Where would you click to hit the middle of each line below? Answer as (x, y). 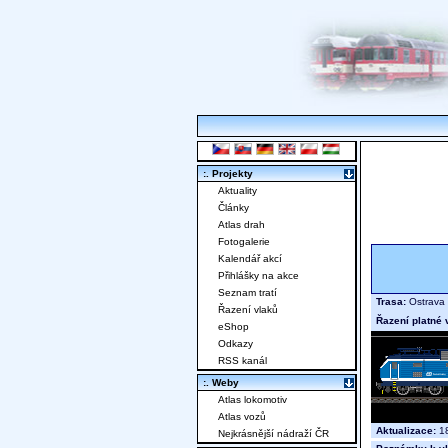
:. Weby (221, 383)
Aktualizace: (406, 431)
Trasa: (391, 302)
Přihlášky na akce (258, 276)
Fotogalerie (244, 242)
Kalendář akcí (250, 259)
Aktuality (237, 191)
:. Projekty (228, 174)
